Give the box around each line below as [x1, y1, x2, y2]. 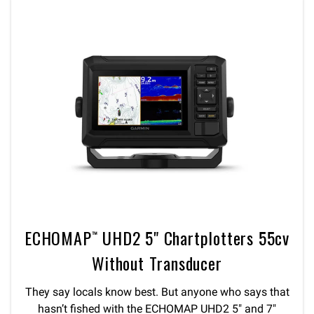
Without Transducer [92, 250, 222, 275]
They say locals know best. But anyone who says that [25, 285, 289, 299]
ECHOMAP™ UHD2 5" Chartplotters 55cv [24, 225, 289, 250]
